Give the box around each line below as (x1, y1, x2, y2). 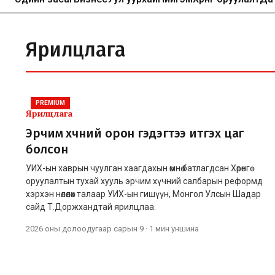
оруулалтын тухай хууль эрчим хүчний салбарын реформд (26, 176, 263, 186)
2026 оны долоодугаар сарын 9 (26, 223, 144, 233)
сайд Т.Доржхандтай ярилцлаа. (26, 201, 156, 212)
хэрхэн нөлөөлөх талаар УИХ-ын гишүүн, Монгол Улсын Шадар (26, 188, 261, 199)
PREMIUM (36, 99, 65, 106)
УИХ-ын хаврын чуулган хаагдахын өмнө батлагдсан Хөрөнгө (26, 163, 250, 173)
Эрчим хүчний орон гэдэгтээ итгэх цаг (26, 125, 244, 141)
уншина (171, 223, 199, 233)
